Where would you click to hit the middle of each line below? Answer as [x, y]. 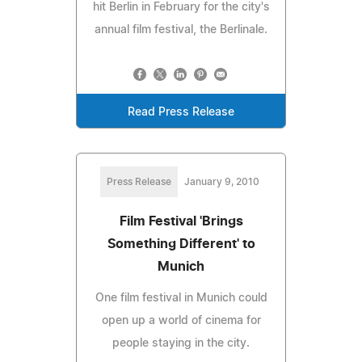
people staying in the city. [181, 343]
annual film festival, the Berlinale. [181, 29]
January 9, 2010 [221, 181]
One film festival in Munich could [181, 298]
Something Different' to [181, 244]
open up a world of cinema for [181, 320]
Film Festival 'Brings [181, 221]
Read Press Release [181, 112]
